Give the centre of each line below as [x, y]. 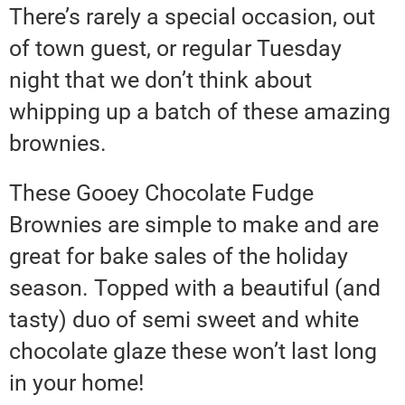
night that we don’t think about [160, 80]
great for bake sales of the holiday [179, 257]
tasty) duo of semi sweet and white [184, 320]
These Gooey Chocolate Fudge [161, 193]
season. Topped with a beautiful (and [195, 288]
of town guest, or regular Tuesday [175, 49]
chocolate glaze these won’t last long [193, 352]
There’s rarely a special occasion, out [192, 17]
